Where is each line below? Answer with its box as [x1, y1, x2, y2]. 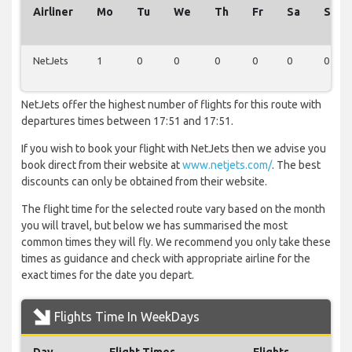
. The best [272, 159, 321, 172]
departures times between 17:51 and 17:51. [21, 115, 233, 128]
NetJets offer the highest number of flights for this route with [21, 98, 321, 112]
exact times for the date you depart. [21, 269, 194, 282]
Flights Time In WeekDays [54, 310, 200, 324]
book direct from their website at [21, 159, 182, 172]
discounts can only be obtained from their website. [21, 175, 267, 189]
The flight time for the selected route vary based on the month [21, 203, 325, 216]
